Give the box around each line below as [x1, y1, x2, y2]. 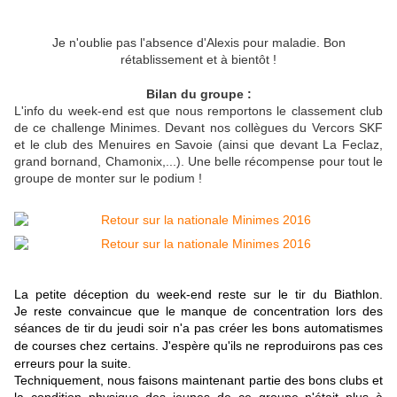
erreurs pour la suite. [14, 356, 135, 371]
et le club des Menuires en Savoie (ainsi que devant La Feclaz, [14, 137, 383, 152]
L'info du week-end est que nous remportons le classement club [14, 104, 383, 119]
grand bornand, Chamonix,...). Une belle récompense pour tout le [14, 154, 383, 169]
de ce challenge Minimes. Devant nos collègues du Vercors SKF [14, 121, 383, 136]
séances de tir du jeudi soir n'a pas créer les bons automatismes [14, 321, 383, 336]
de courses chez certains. [14, 339, 162, 354]
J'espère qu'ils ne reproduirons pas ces [161, 339, 384, 354]
